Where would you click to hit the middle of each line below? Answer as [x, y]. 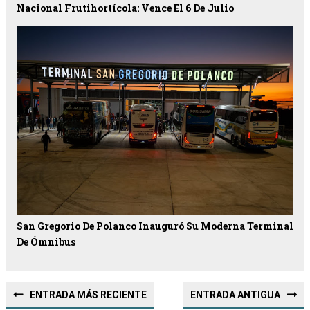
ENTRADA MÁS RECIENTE [88, 295]
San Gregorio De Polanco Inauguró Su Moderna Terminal [155, 226]
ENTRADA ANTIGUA [236, 295]
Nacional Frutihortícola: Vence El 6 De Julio [125, 8]
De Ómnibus [46, 242]
